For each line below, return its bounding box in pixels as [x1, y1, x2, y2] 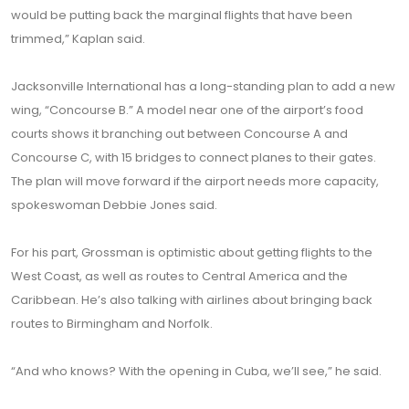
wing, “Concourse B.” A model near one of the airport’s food [11, 101, 363, 119]
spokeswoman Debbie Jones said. [11, 196, 217, 214]
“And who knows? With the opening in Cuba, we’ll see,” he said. [11, 362, 382, 380]
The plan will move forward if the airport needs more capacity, [11, 173, 379, 190]
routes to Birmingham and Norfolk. [11, 315, 213, 332]
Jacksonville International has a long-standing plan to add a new [11, 78, 395, 95]
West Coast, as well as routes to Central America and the [11, 267, 348, 285]
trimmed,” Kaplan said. [11, 30, 145, 47]
